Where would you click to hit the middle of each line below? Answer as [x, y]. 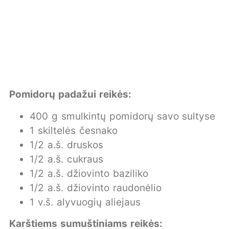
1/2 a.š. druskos [66, 145]
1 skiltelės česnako [74, 130]
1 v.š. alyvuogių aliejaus [85, 202]
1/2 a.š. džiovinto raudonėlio [96, 188]
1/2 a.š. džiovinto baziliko [89, 173]
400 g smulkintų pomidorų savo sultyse [123, 116]
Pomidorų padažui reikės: [70, 95]
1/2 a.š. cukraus [66, 159]
